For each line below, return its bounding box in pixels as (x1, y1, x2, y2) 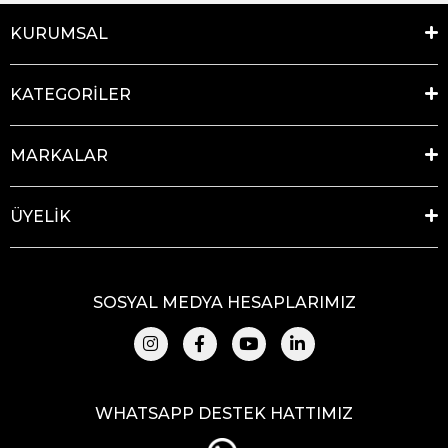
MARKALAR (10, 145, 108, 165)
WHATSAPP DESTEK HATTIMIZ (95, 403, 353, 423)
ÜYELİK (10, 206, 71, 226)
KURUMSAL (10, 23, 108, 43)
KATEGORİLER (10, 84, 131, 104)
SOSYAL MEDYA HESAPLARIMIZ (92, 292, 356, 312)
